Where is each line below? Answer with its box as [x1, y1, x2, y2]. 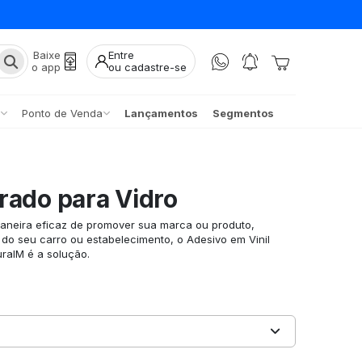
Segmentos [212, 106, 274, 120]
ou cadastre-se [108, 61, 187, 74]
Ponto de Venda [21, 106, 103, 120]
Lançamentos [124, 106, 198, 120]
